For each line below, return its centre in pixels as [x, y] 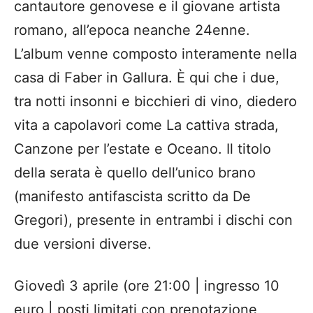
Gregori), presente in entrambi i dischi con [153, 220]
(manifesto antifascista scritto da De [132, 197]
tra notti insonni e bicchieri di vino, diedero [155, 102]
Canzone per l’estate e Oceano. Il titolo [143, 149]
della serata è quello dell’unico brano [135, 173]
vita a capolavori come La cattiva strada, [146, 125]
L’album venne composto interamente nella [155, 54]
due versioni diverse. [83, 244]
